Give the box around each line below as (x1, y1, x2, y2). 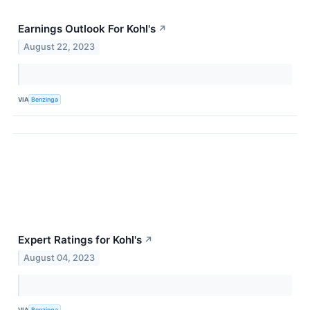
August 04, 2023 (24, 252, 95, 263)
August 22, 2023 (24, 42, 95, 53)
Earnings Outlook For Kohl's (18, 22, 156, 36)
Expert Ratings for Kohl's (18, 233, 142, 247)
